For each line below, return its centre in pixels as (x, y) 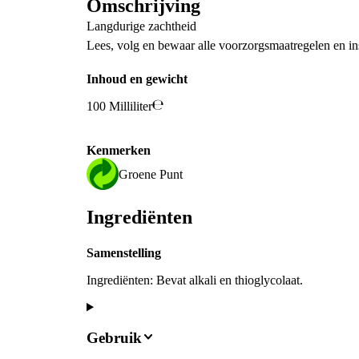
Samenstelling (124, 252)
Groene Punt (151, 174)
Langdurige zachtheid (141, 26)
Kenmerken (119, 151)
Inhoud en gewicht (137, 79)
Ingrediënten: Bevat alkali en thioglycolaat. (195, 280)
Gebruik (114, 338)
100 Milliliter (119, 107)
